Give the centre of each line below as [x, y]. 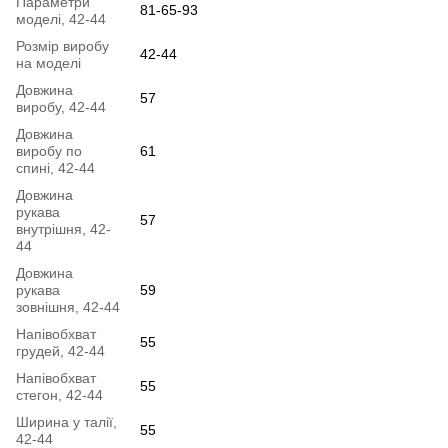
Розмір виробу [62, 45]
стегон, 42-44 [59, 394]
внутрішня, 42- [63, 228]
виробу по [49, 150]
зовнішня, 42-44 [68, 306]
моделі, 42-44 [61, 18]
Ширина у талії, [66, 421]
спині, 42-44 [55, 167]
